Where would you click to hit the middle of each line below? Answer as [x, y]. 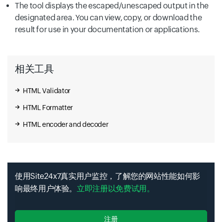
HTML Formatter [48, 108]
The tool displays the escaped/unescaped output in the [112, 6]
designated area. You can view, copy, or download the [109, 18]
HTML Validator [47, 91]
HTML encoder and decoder [66, 124]
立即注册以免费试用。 [116, 189]
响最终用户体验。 [46, 189]
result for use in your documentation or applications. [107, 29]
